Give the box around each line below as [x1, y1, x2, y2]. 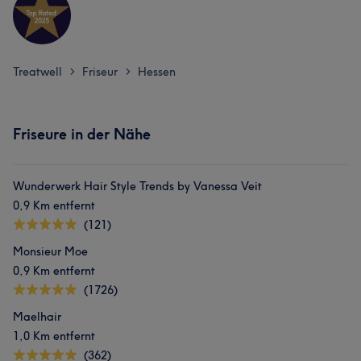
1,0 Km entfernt [13, 329, 95, 343]
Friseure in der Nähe [13, 125, 151, 143]
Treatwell [13, 64, 62, 79]
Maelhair [13, 309, 61, 324]
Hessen [138, 64, 176, 79]
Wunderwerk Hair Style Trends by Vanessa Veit [13, 179, 262, 193]
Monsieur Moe [13, 244, 88, 259]
